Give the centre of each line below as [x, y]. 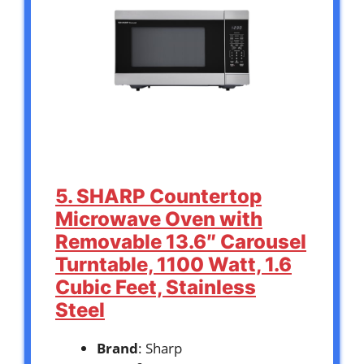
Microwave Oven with [159, 219]
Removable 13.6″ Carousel [181, 241]
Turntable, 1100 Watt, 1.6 [173, 264]
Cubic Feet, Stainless [156, 287]
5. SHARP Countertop [158, 196]
